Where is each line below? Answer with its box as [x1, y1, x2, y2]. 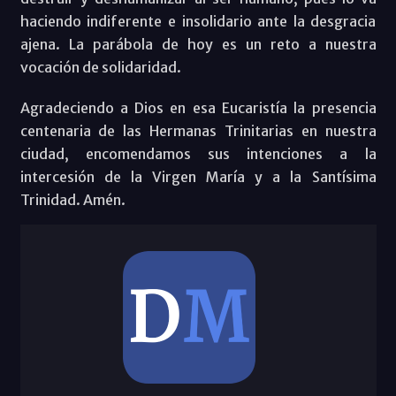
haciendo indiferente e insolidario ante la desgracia [19, 12, 377, 31]
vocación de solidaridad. [19, 58, 181, 77]
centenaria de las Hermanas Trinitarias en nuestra [19, 122, 377, 141]
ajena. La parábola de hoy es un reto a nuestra [19, 35, 377, 54]
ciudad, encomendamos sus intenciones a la [19, 145, 377, 164]
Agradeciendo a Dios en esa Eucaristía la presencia [19, 99, 377, 118]
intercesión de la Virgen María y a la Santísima [19, 168, 377, 187]
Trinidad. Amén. [19, 191, 126, 209]
